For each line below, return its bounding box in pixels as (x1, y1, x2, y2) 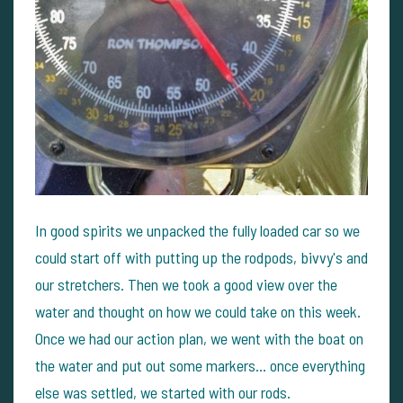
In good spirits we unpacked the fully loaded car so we (35, 219, 360, 240)
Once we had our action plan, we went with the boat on (35, 327, 363, 348)
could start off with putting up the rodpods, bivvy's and (35, 246, 368, 267)
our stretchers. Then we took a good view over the (35, 273, 337, 294)
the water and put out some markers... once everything (35, 354, 365, 375)
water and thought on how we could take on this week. (35, 300, 361, 321)
